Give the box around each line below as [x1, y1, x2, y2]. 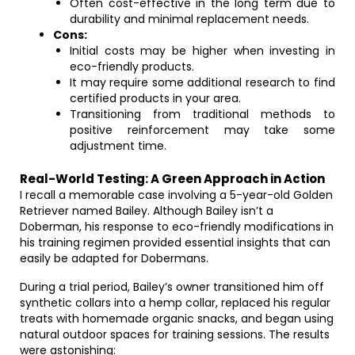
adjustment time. [70, 138, 166, 154]
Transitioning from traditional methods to [70, 106, 335, 122]
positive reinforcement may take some [70, 122, 335, 138]
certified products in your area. [70, 90, 241, 106]
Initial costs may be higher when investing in [70, 43, 335, 59]
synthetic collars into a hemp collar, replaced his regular [20, 295, 330, 311]
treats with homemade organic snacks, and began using [20, 311, 334, 326]
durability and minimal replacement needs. [70, 11, 309, 27]
